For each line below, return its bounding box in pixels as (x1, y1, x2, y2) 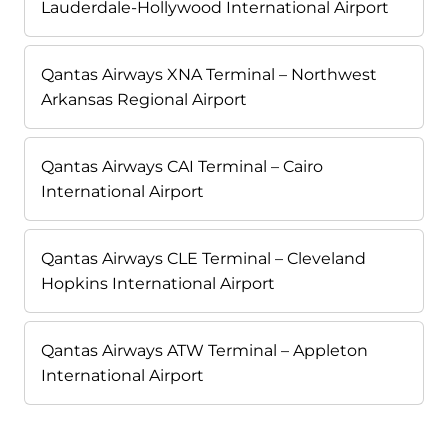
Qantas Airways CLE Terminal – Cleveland (41, 249, 366, 269)
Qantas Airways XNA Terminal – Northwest (41, 65, 377, 85)
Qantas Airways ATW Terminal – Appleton (41, 341, 368, 361)
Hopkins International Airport (41, 274, 275, 294)
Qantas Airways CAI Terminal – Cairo (41, 157, 323, 177)
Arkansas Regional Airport (41, 90, 247, 110)
